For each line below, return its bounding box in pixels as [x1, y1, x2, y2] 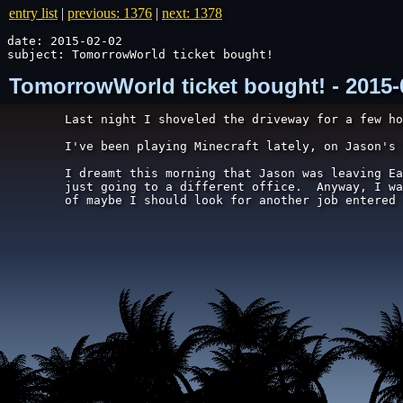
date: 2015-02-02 [7, 34, 122, 48]
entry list [9, 5, 58, 21]
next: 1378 [162, 5, 222, 21]
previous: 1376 [67, 5, 152, 21]
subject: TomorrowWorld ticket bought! [7, 48, 273, 61]
